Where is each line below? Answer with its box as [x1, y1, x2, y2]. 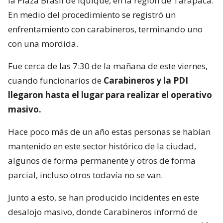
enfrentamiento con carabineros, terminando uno [8, 23, 203, 35]
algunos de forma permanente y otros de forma [8, 154, 196, 166]
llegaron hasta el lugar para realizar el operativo [8, 89, 212, 101]
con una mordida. [8, 37, 78, 49]
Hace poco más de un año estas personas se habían [8, 125, 211, 137]
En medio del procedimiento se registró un [8, 8, 176, 20]
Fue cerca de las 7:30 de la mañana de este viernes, [8, 60, 208, 72]
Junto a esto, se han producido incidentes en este [8, 191, 199, 203]
